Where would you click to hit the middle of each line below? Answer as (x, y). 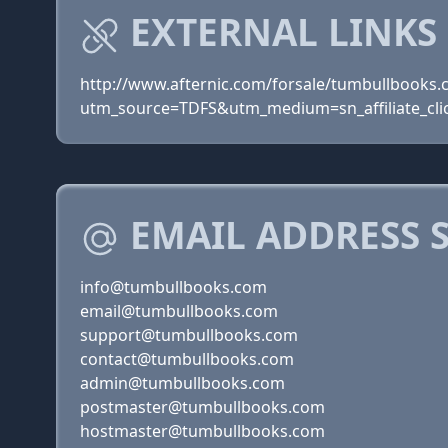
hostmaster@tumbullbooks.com (202, 431)
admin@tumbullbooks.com (182, 383)
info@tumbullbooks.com (173, 287)
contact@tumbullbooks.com (187, 359)
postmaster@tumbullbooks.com (202, 407)
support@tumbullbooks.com (189, 335)
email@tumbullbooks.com (179, 311)
